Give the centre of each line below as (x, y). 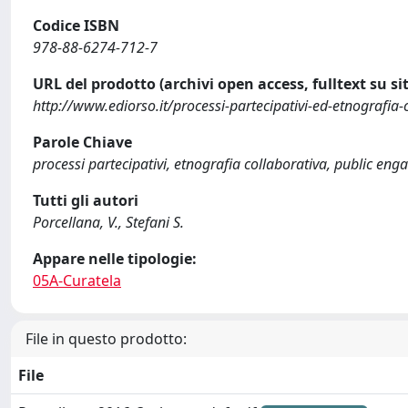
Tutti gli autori (86, 200)
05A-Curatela (77, 280)
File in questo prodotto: (106, 339)
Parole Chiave (82, 142)
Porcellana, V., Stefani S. (108, 222)
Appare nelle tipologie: (115, 259)
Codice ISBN (76, 25)
